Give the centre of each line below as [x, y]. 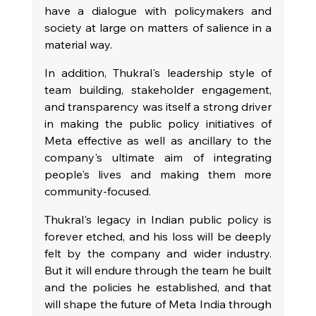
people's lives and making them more [158, 174]
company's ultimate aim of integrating [158, 157]
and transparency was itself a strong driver [158, 106]
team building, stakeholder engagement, [158, 89]
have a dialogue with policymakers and [158, 10]
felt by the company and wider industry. [158, 253]
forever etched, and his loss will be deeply [158, 236]
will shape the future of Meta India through [158, 304]
